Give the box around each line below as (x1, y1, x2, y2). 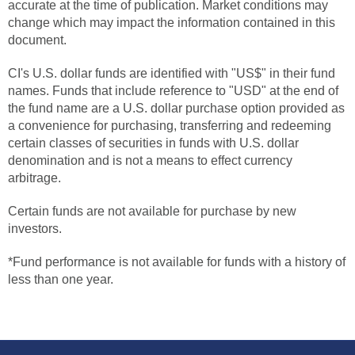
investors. (8, 221, 62, 235)
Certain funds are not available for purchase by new (8, 204, 296, 218)
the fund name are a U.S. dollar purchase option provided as (8, 101, 345, 115)
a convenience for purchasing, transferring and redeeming (8, 118, 331, 132)
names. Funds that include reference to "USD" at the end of (8, 83, 338, 97)
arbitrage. (8, 170, 61, 185)
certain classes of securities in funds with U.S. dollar (8, 136, 299, 150)
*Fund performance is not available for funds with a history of (8, 254, 345, 269)
